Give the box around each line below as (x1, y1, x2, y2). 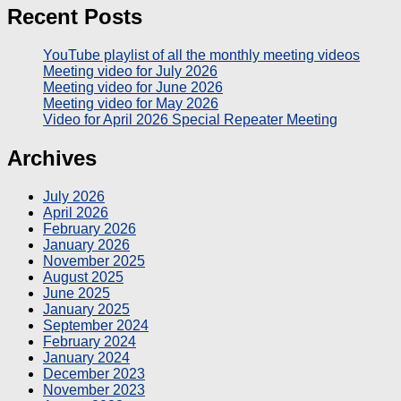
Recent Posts (7, 4, 142, 30)
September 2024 (43, 318, 149, 333)
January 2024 (43, 350, 130, 365)
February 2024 (43, 334, 136, 349)
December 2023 (43, 366, 145, 381)
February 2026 (43, 221, 136, 236)
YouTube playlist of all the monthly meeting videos (43, 47, 360, 64)
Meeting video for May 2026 (43, 96, 218, 112)
